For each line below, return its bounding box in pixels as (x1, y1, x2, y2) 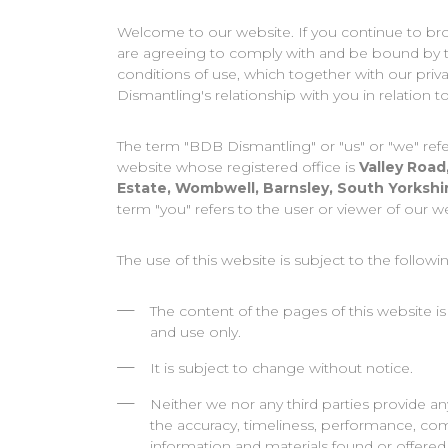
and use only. (150, 323, 241, 341)
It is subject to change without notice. (150, 359, 413, 377)
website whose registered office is (117, 158, 359, 176)
